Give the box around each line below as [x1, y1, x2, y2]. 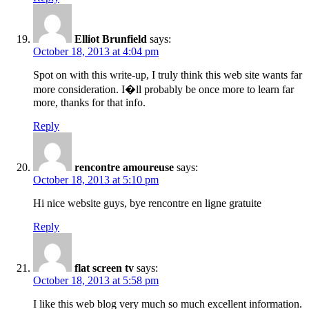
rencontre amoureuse [74, 161, 174, 173]
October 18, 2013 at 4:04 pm [33, 45, 159, 57]
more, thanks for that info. [33, 96, 146, 108]
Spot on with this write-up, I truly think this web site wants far [33, 68, 302, 81]
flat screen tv [74, 261, 134, 274]
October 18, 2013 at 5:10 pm [33, 173, 159, 186]
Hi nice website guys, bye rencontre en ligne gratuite [33, 197, 261, 209]
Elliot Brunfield [74, 32, 147, 45]
